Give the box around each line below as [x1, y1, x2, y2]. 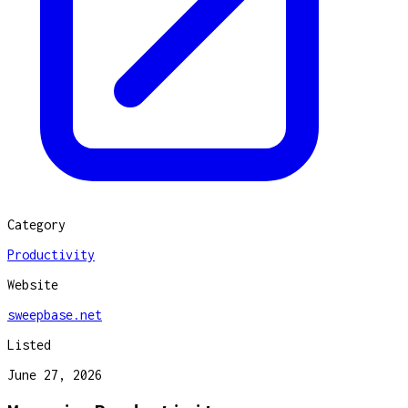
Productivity [7, 246, 95, 262]
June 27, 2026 [7, 366, 102, 382]
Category [7, 216, 66, 232]
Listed [7, 336, 51, 352]
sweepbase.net [7, 306, 102, 322]
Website [7, 276, 58, 292]
